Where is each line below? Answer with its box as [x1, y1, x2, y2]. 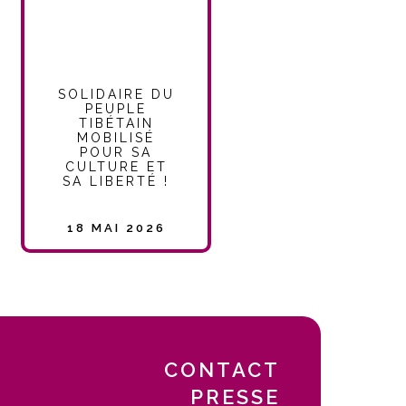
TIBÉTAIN [78, 116, 154, 131]
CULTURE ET [64, 159, 168, 175]
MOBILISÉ [77, 130, 156, 146]
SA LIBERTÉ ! [63, 174, 170, 189]
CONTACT [164, 358, 281, 382]
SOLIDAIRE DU [57, 87, 175, 102]
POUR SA [80, 145, 153, 160]
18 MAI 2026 [66, 220, 166, 235]
